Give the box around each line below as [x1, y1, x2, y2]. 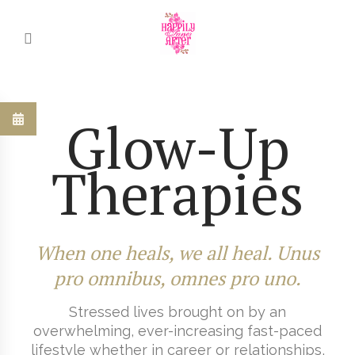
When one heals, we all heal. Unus [36, 240, 319, 265]
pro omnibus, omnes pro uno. [54, 265, 301, 291]
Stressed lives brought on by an [69, 303, 286, 320]
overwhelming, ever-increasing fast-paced [33, 323, 322, 339]
